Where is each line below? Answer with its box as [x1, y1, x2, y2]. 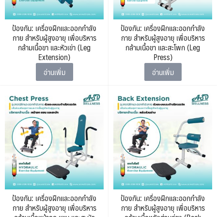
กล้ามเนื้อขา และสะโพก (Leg [125, 41, 200, 54]
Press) [153, 50, 172, 63]
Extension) [38, 50, 70, 63]
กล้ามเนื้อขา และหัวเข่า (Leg [18, 41, 91, 54]
